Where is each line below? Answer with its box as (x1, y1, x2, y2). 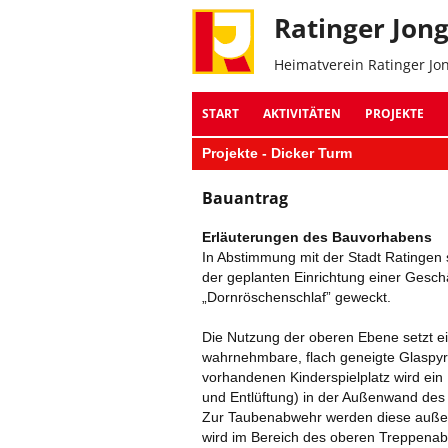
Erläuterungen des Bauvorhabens (202, 229, 432, 245)
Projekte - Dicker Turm (202, 145, 352, 161)
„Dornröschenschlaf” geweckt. (202, 289, 391, 305)
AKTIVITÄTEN (263, 105, 341, 122)
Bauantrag (202, 187, 288, 209)
